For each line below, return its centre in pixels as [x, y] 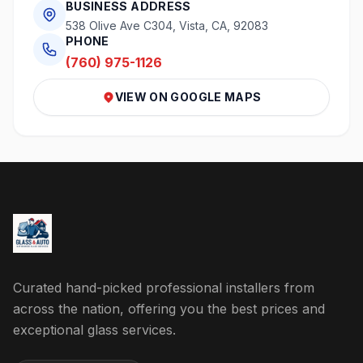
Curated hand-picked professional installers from [164, 288]
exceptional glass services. [94, 330]
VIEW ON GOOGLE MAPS [188, 97]
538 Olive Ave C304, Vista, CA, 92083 [167, 26]
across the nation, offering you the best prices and [169, 309]
